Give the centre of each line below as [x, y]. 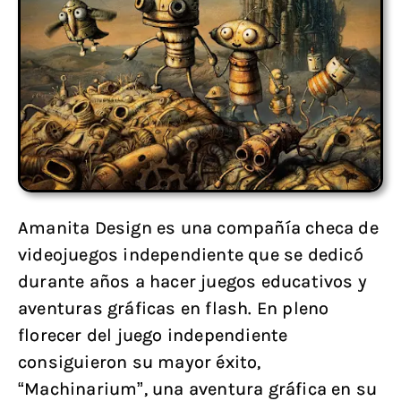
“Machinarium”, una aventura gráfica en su [198, 389]
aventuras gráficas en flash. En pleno [174, 308]
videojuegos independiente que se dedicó [191, 255]
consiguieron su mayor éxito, [140, 362]
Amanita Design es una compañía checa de [198, 228]
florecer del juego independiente [153, 335]
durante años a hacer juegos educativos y [193, 282]
